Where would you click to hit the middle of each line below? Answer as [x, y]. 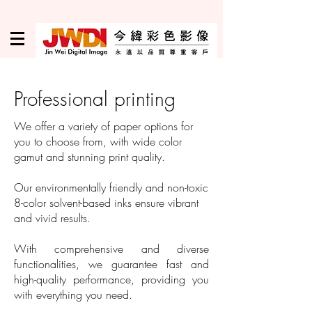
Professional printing [95, 99]
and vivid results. [52, 218]
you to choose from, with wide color [98, 141]
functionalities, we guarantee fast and [111, 264]
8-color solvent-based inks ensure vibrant [106, 203]
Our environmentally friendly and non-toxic [111, 187]
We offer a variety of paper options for [103, 126]
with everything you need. [73, 295]
